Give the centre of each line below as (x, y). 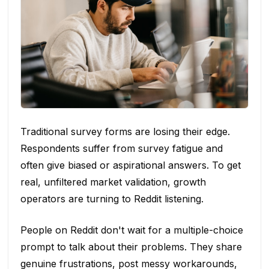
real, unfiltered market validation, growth (113, 182)
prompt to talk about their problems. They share (131, 246)
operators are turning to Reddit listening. (112, 198)
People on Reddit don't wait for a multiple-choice (131, 230)
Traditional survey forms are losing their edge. (125, 131)
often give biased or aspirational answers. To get (130, 165)
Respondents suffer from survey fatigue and (121, 148)
